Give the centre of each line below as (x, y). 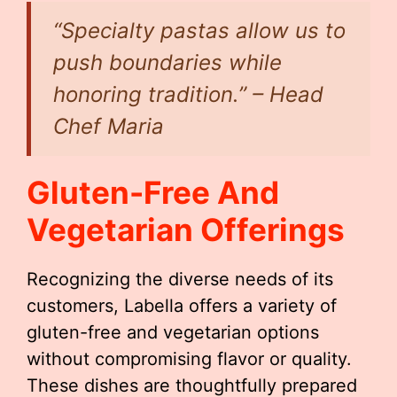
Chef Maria (109, 126)
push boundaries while (167, 62)
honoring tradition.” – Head (188, 94)
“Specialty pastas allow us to (199, 31)
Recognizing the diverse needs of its (180, 279)
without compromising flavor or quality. (189, 359)
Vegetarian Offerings (186, 230)
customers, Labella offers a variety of (182, 306)
